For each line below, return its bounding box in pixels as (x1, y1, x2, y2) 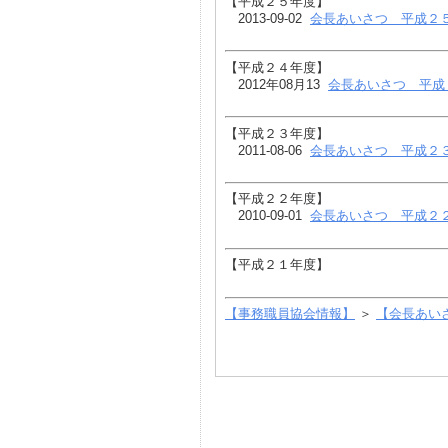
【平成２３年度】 (225, 125, 329, 141)
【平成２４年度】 (225, 59, 329, 75)
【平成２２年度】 (225, 191, 329, 207)
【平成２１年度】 (225, 257, 329, 273)
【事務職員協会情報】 (225, 305, 355, 321)
